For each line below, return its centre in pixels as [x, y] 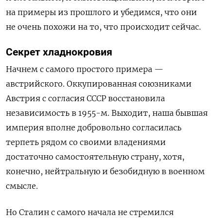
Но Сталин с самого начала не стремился [90, 212]
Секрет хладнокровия [59, 52]
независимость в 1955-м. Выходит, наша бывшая [107, 113]
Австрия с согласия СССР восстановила [85, 98]
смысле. [22, 186]
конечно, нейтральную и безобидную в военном [105, 171]
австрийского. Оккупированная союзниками [99, 83]
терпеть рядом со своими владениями [86, 142]
